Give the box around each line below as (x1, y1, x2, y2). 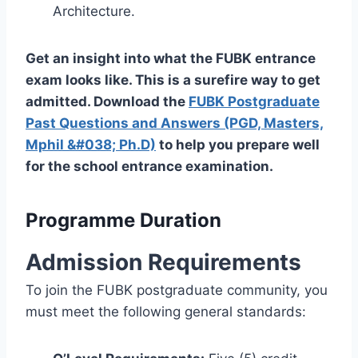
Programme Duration (26, 208, 221, 232)
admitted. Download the (26, 93, 189, 109)
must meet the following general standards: (26, 303, 306, 320)
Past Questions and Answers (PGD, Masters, (26, 114, 324, 131)
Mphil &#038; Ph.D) (26, 136, 156, 153)
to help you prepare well (156, 136, 320, 153)
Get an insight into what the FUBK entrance (26, 50, 316, 66)
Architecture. (53, 2, 135, 19)
